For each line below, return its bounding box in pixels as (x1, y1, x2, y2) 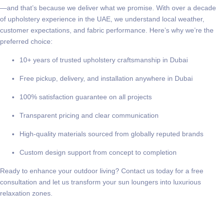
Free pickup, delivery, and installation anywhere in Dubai (19, 74, 193, 82)
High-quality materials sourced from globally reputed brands (19, 129, 203, 138)
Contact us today (121, 166, 173, 175)
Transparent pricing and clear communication (19, 111, 159, 119)
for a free (173, 166, 203, 175)
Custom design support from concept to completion (19, 148, 177, 156)
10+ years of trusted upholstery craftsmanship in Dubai (19, 55, 188, 64)
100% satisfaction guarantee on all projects (19, 92, 152, 101)
